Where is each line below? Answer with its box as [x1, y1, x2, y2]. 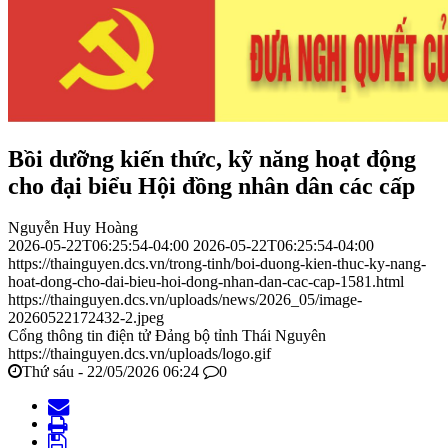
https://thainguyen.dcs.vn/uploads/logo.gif [8, 345, 271, 363]
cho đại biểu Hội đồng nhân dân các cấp [8, 172, 415, 199]
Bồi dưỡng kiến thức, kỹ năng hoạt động [8, 145, 416, 172]
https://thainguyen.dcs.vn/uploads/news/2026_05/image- [8, 291, 362, 309]
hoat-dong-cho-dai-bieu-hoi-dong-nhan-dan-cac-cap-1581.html [8, 273, 404, 291]
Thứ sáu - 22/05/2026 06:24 [22, 363, 199, 381]
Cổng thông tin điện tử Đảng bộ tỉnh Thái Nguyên [8, 327, 326, 345]
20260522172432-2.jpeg [8, 309, 164, 327]
